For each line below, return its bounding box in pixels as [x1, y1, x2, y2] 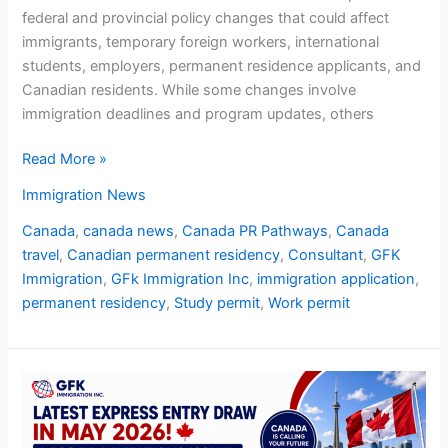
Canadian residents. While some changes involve [22, 80, 357, 99]
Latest [21, 373, 64, 392]
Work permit [268, 293, 351, 312]
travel [22, 245, 60, 264]
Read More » [22, 150, 108, 169]
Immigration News [22, 186, 147, 205]
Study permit [174, 293, 261, 312]
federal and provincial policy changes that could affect [22, 8, 390, 27]
